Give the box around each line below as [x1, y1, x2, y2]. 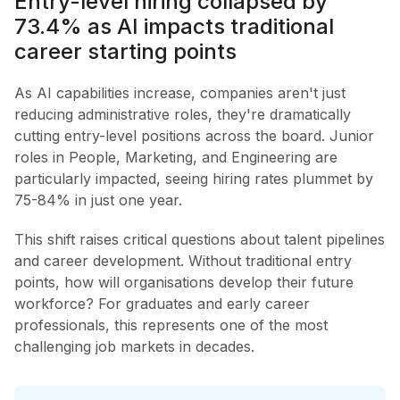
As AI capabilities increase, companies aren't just [14, 83, 346, 102]
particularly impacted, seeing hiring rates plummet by [14, 169, 373, 187]
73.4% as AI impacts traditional [14, 12, 334, 39]
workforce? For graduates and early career [14, 294, 310, 312]
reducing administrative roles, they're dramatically [14, 104, 351, 123]
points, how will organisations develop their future [14, 272, 354, 291]
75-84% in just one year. [14, 190, 182, 209]
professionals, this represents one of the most [14, 315, 328, 334]
